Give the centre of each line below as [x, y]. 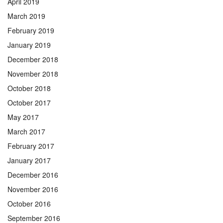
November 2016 [33, 189]
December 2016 [33, 174]
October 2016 [29, 203]
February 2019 [31, 30]
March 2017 [26, 131]
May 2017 [23, 117]
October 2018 [29, 88]
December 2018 [33, 59]
